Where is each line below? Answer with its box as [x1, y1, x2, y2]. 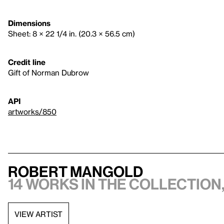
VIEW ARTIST [14, 209, 62, 219]
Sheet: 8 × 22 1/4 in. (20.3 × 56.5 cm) [8, 28, 135, 38]
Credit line [8, 57, 45, 66]
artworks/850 [8, 106, 56, 116]
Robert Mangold [8, 162, 143, 180]
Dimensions [8, 18, 50, 27]
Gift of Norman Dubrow [8, 67, 89, 77]
